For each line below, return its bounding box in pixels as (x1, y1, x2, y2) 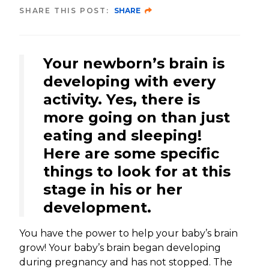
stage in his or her (43, 181, 183, 198)
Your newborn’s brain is (43, 55, 225, 72)
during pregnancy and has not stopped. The (19, 256, 232, 268)
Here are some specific (43, 145, 219, 162)
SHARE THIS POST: (19, 6, 109, 15)
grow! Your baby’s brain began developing (19, 242, 221, 253)
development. (43, 199, 151, 216)
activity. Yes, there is (43, 91, 200, 108)
